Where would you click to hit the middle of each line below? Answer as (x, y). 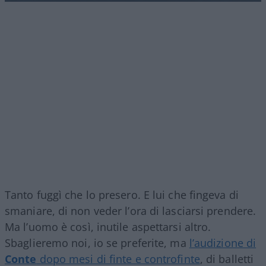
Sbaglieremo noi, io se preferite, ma (97, 243)
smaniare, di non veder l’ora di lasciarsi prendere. (131, 210)
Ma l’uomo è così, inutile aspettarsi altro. (108, 227)
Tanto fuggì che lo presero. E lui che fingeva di (122, 194)
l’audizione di (223, 243)
